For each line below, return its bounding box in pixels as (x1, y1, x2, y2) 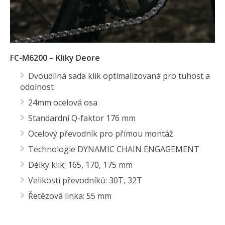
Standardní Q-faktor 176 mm (28, 113, 136, 124)
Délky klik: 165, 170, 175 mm (28, 159, 133, 171)
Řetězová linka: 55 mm (28, 190, 111, 202)
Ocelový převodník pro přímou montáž (28, 128, 173, 140)
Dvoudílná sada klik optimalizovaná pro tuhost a (28, 70, 210, 82)
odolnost (20, 81, 54, 93)
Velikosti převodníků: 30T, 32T (28, 175, 142, 186)
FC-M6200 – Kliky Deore (10, 52, 100, 64)
